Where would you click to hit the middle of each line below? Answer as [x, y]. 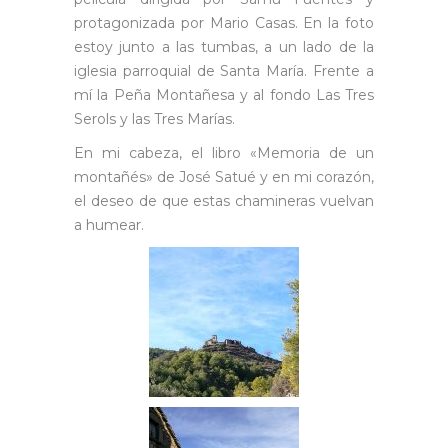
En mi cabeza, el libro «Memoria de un [224, 153]
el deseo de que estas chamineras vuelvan [224, 201]
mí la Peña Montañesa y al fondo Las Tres [224, 95]
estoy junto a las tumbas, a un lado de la [224, 47]
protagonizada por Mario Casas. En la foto [224, 23]
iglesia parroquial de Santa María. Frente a [224, 71]
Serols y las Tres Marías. [154, 119]
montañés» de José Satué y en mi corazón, [224, 177]
